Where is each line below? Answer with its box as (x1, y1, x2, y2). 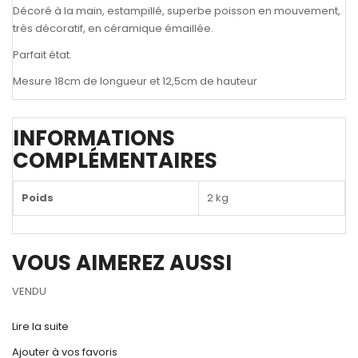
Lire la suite (12, 318, 69, 334)
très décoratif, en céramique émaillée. (13, 20, 213, 36)
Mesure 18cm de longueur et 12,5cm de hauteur (13, 73, 257, 89)
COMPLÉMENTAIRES (13, 145, 217, 175)
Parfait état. (13, 46, 72, 62)
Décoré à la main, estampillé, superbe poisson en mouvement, (13, 2, 340, 18)
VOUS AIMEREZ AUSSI (12, 248, 232, 277)
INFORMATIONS (13, 123, 175, 153)
